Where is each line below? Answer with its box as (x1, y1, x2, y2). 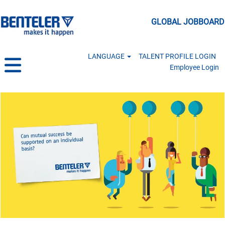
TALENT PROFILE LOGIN (139, 52, 216, 60)
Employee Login (170, 63, 219, 71)
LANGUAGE (87, 52, 126, 60)
